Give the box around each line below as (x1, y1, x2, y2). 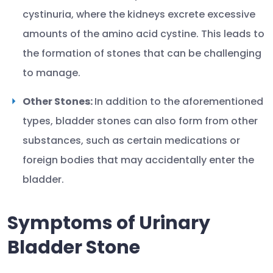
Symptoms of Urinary (7, 210, 210, 236)
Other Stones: (23, 94, 94, 108)
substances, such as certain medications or (23, 133, 240, 147)
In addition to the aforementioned (94, 94, 263, 108)
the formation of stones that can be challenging (23, 46, 261, 60)
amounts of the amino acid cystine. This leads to (23, 27, 264, 41)
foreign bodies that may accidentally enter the (23, 153, 254, 167)
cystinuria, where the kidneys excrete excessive (23, 7, 255, 21)
